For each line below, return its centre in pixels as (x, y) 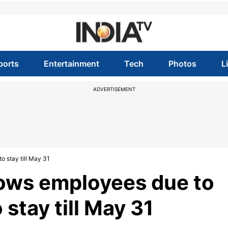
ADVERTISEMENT (114, 89)
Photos (183, 64)
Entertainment (71, 64)
